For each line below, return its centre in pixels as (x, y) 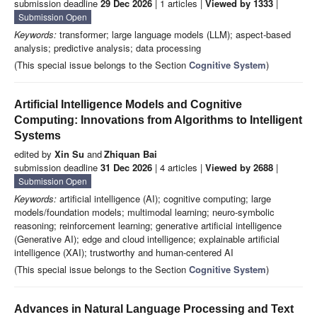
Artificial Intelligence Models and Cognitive (128, 105)
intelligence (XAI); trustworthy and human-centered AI (124, 253)
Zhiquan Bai (131, 154)
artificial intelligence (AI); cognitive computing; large (164, 199)
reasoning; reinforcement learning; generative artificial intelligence (148, 226)
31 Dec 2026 (126, 168)
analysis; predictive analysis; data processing (108, 48)
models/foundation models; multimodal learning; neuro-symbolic (144, 212)
